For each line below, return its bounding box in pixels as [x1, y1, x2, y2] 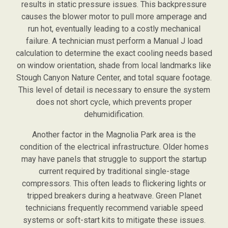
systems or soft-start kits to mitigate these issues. [22, 215, 206, 225]
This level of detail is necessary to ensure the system [18, 85, 210, 95]
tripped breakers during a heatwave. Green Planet [26, 191, 202, 201]
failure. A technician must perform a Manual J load [25, 36, 203, 46]
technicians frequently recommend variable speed [25, 203, 203, 213]
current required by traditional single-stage [38, 166, 190, 177]
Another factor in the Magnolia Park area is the [32, 130, 196, 140]
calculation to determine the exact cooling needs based [16, 48, 212, 59]
